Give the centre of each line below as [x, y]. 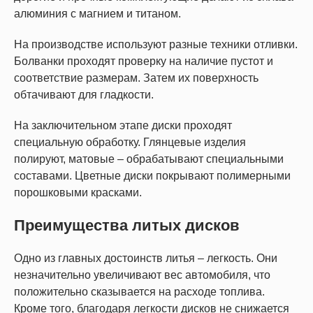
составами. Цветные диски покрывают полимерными [152, 176]
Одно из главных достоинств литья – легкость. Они [146, 258]
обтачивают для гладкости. [84, 95]
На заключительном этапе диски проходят [123, 125]
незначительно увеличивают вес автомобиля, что [142, 275]
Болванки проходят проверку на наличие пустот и [144, 61]
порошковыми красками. [78, 192]
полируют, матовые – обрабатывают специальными [149, 159]
